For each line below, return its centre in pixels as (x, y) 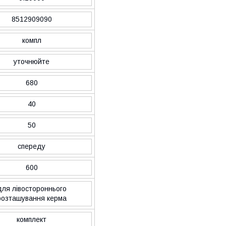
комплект (32, 219)
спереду (32, 146)
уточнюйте (32, 61)
